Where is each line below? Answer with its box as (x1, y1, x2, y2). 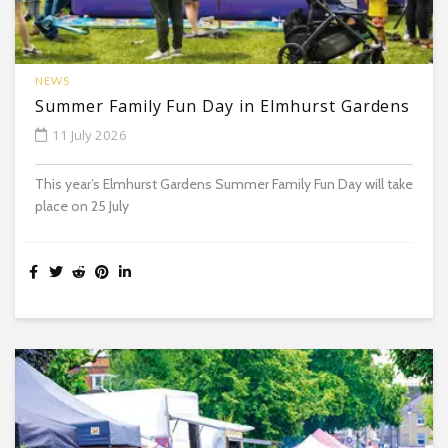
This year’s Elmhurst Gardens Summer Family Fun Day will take (35, 174, 413, 193)
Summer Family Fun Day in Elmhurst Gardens (35, 94, 411, 117)
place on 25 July (35, 196, 129, 215)
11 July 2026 (52, 125, 127, 144)
